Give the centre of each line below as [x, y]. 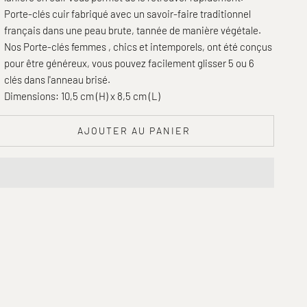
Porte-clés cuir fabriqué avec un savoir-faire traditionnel [128, 13]
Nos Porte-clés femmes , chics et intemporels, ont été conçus [138, 46]
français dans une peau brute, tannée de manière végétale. [133, 30]
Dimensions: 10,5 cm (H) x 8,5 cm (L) [83, 96]
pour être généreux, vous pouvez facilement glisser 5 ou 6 [130, 63]
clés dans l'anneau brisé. [58, 79]
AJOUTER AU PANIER [134, 131]
